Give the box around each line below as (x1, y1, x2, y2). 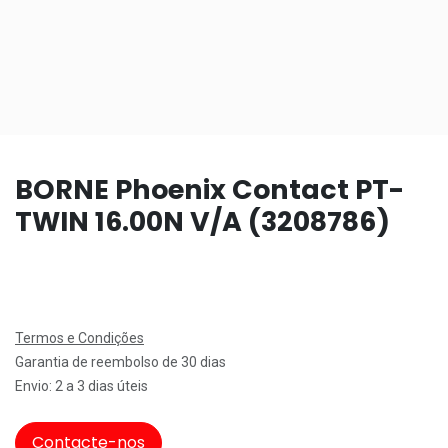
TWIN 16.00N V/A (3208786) (15, 202, 390, 240)
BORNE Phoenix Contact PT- (15, 170, 404, 208)
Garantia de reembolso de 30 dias (15, 353, 226, 370)
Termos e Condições (15, 329, 144, 346)
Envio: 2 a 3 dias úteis (15, 377, 148, 394)
